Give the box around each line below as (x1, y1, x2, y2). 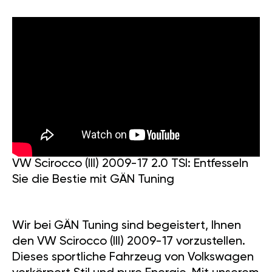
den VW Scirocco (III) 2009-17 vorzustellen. (12, 236, 245, 248)
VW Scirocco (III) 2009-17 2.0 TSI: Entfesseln (12, 158, 248, 171)
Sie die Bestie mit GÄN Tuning (12, 174, 174, 186)
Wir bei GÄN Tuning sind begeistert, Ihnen (12, 220, 241, 233)
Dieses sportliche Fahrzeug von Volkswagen (12, 251, 254, 264)
